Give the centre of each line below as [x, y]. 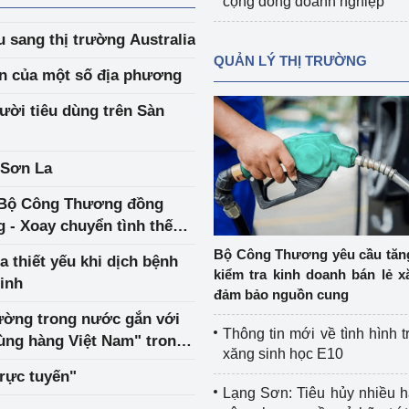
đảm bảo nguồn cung [281, 294]
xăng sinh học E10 [283, 354]
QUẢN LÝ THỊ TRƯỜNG [290, 61]
